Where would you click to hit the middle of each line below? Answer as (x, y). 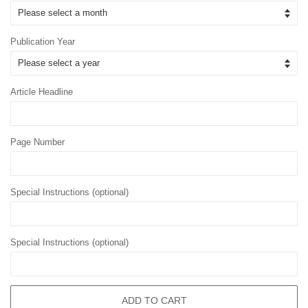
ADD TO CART (154, 300)
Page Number (37, 142)
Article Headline (42, 92)
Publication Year (43, 42)
